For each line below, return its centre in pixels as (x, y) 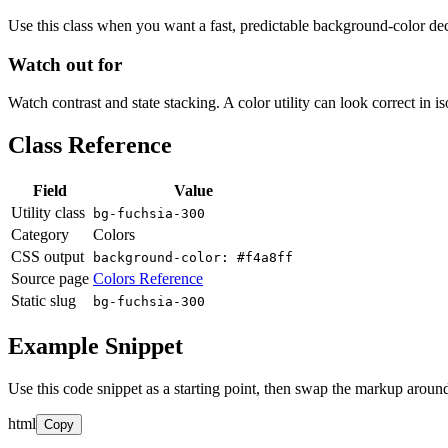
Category (40, 235)
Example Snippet (95, 346)
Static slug (43, 301)
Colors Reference (148, 279)
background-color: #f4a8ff (193, 258)
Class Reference (90, 145)
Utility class (48, 213)
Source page (50, 279)
